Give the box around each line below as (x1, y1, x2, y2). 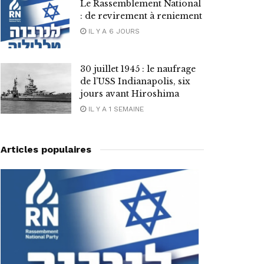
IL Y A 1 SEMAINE (86, 105, 144, 114)
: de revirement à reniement (80, 11, 202, 22)
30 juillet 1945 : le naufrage (80, 64, 196, 75)
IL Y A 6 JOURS (86, 27, 140, 36)
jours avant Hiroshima (80, 88, 179, 100)
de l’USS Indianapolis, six (80, 76, 190, 87)
